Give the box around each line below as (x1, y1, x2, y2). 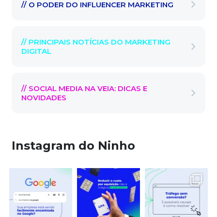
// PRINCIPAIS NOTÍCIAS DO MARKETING (21, 37, 170, 47)
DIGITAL (21, 46, 51, 56)
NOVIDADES (21, 93, 66, 103)
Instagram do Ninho (12, 139, 135, 153)
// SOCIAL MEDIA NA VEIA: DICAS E (21, 84, 147, 93)
